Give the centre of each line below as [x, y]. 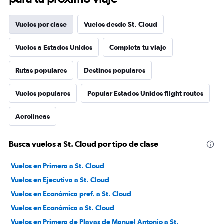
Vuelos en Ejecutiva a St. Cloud [60, 180]
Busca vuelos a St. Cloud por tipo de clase [84, 144]
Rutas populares [41, 70]
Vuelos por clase [41, 24]
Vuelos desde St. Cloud [121, 24]
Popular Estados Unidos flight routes [145, 93]
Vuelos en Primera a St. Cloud [58, 166]
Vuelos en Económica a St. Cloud [63, 208]
